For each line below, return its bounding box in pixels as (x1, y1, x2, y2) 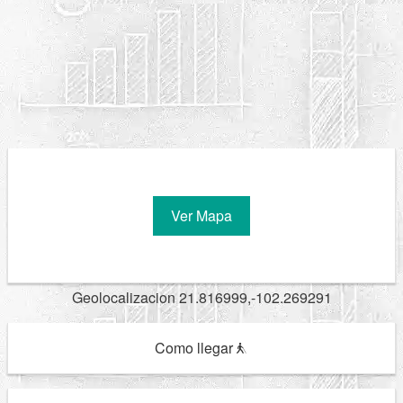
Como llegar (154, 337, 237, 358)
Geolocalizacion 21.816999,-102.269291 (71, 287, 332, 308)
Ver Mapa (171, 204, 232, 226)
